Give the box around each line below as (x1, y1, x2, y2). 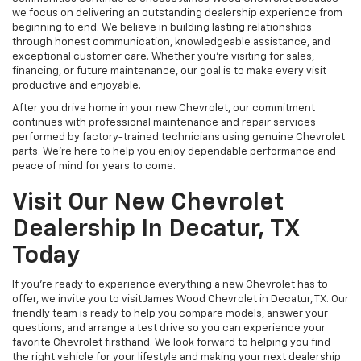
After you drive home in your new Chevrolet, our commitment (12, 103, 315, 114)
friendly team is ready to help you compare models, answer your (12, 309, 328, 320)
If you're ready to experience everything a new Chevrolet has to (12, 280, 328, 291)
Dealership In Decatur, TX (12, 218, 299, 243)
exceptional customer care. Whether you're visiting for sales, (12, 52, 314, 63)
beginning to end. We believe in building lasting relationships (12, 23, 312, 34)
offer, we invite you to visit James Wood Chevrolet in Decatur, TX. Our (12, 294, 349, 305)
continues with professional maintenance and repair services (12, 118, 316, 129)
